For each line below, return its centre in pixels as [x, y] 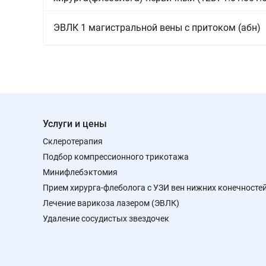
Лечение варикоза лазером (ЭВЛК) [111, 203]
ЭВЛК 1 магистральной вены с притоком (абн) [157, 27]
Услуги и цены [75, 124]
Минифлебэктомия [80, 172]
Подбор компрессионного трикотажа [116, 157]
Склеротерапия [73, 141]
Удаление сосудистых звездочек [106, 218]
